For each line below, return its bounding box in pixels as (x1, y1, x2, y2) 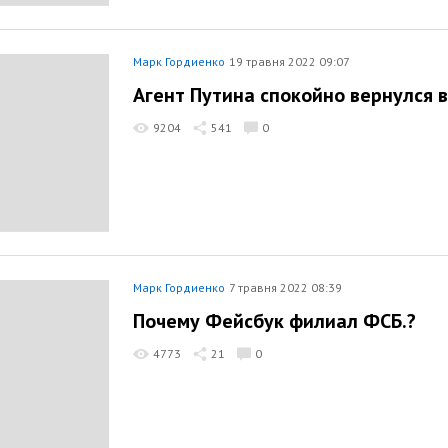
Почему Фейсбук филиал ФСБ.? (133, 308, 416, 335)
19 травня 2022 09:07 (229, 53, 350, 69)
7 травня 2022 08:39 (229, 279, 342, 295)
